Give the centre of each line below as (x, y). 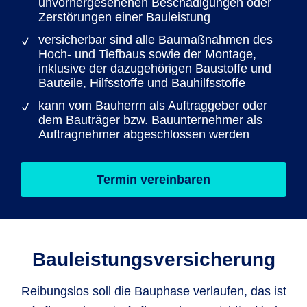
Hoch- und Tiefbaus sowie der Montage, (147, 54)
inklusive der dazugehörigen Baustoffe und (155, 69)
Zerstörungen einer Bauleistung (124, 17)
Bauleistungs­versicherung (153, 259)
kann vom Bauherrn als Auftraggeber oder (153, 106)
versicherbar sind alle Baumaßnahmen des (156, 40)
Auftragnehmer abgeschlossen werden (144, 134)
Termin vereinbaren (153, 180)
